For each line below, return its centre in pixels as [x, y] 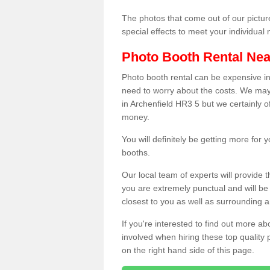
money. [136, 117]
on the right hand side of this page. [189, 250]
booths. [136, 152]
